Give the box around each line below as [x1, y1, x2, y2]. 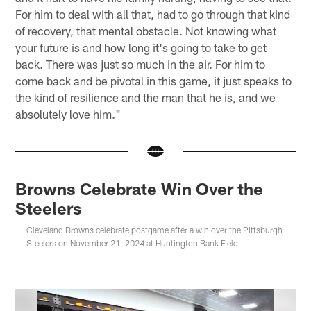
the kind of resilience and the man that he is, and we [15, 90, 276, 104]
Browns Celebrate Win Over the [15, 178, 264, 199]
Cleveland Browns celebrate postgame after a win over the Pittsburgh [26, 225, 283, 235]
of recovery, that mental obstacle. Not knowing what [15, 23, 277, 37]
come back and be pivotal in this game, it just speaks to [15, 73, 292, 87]
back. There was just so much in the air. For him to [15, 56, 266, 71]
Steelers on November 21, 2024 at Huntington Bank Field [26, 238, 239, 249]
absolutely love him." [15, 106, 121, 121]
